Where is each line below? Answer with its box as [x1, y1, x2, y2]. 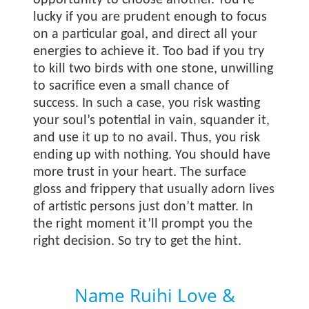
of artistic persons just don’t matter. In [33, 200, 254, 214]
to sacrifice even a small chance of [33, 79, 230, 93]
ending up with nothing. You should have [33, 148, 271, 162]
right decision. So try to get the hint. [33, 235, 242, 248]
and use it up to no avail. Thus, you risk [33, 131, 261, 145]
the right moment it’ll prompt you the [33, 217, 253, 231]
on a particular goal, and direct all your [33, 28, 258, 41]
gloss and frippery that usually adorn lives [33, 183, 275, 197]
